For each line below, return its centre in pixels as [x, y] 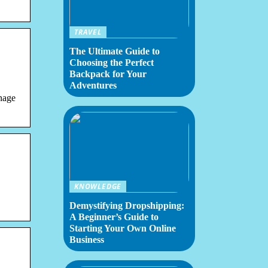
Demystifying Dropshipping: [127, 205]
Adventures [93, 85]
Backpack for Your [108, 74]
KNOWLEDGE [98, 186]
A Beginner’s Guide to [114, 217]
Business [87, 240]
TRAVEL [88, 32]
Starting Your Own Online [123, 228]
